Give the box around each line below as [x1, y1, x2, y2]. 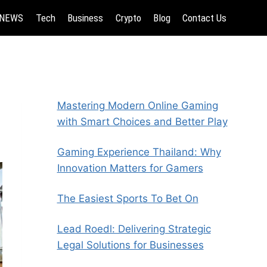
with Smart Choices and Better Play [57, 116, 228, 128]
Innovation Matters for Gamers [57, 162, 203, 174]
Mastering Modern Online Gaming [57, 100, 218, 111]
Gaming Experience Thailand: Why [57, 146, 221, 158]
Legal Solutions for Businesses [57, 239, 204, 251]
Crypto [115, 11, 141, 24]
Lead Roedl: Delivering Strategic [57, 223, 211, 235]
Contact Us [182, 11, 227, 24]
